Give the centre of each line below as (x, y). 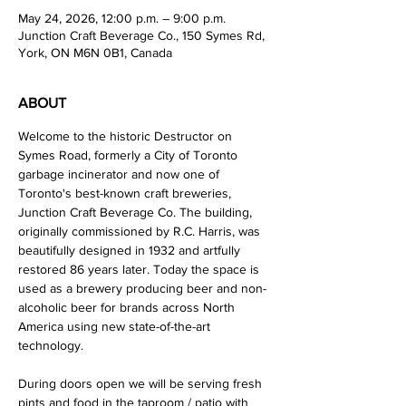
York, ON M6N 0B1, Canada (95, 53)
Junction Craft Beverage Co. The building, (137, 213)
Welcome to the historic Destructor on (127, 136)
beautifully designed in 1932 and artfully (131, 251)
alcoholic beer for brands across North (128, 308)
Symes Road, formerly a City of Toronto (130, 155)
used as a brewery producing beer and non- (142, 289)
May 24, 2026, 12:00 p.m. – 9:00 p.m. (122, 19)
